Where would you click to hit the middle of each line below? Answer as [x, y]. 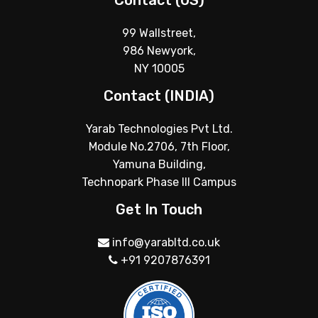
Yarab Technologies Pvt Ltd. [159, 129]
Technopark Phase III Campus [159, 182]
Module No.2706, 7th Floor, [159, 147]
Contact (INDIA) [159, 96]
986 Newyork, [159, 51]
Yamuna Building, [159, 164]
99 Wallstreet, [159, 33]
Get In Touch [159, 209]
